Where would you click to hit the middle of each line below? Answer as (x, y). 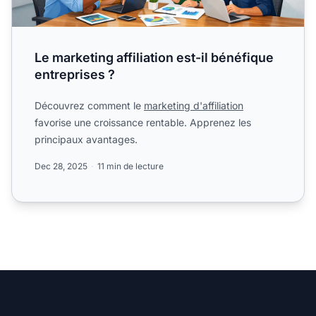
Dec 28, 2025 (61, 166)
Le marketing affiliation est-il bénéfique (154, 57)
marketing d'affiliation (194, 105)
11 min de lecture (130, 166)
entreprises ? (75, 74)
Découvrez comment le (89, 105)
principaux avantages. (86, 139)
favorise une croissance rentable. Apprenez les (143, 122)
